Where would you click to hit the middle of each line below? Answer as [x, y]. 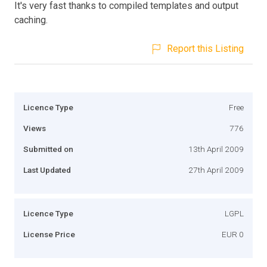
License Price [49, 234]
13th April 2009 [216, 149]
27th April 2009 [216, 170]
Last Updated [47, 170]
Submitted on [48, 149]
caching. [31, 20]
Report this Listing [205, 48]
